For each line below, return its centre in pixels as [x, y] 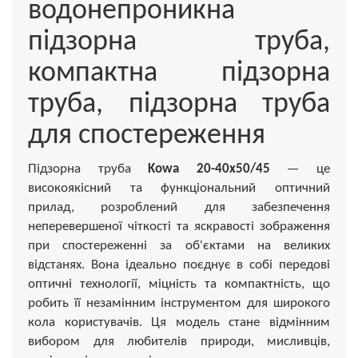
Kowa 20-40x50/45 [209, 169]
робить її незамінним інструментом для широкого [179, 303]
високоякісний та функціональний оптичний [179, 188]
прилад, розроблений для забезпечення [179, 207]
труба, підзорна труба [179, 104]
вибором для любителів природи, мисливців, [179, 341]
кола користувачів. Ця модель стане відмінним [179, 322]
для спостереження [147, 135]
